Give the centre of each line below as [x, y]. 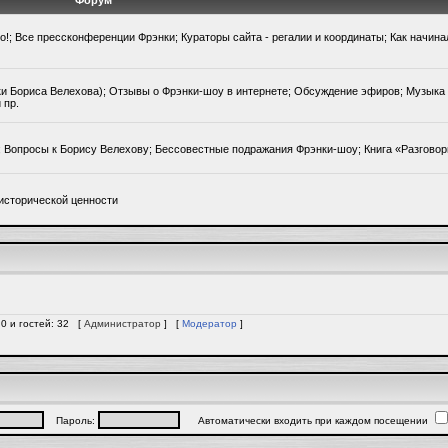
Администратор [122, 323]
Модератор [209, 323]
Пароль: [70, 420]
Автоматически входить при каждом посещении [305, 420]
